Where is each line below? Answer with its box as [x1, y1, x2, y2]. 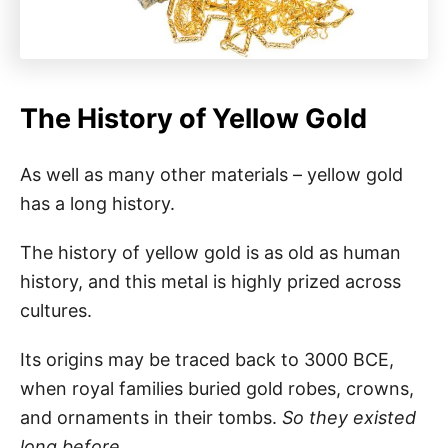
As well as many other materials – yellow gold [20, 163, 403, 185]
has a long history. [20, 192, 175, 214]
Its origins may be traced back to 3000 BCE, [20, 348, 394, 370]
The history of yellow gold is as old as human [20, 241, 401, 263]
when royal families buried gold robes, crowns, [20, 377, 414, 399]
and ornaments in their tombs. [20, 406, 282, 428]
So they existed [282, 406, 416, 428]
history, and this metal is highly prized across [20, 270, 401, 292]
